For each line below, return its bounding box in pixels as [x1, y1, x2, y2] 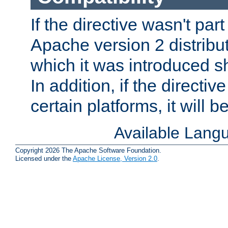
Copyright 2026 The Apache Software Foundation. [15, 146, 161, 154]
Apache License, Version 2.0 [73, 154, 157, 162]
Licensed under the [15, 154, 73, 162]
